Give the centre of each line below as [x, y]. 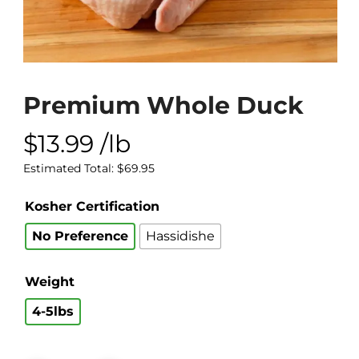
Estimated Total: [70, 168]
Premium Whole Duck [163, 105]
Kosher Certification [92, 206]
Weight [49, 281]
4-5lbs [52, 311]
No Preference [80, 236]
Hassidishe [180, 236]
